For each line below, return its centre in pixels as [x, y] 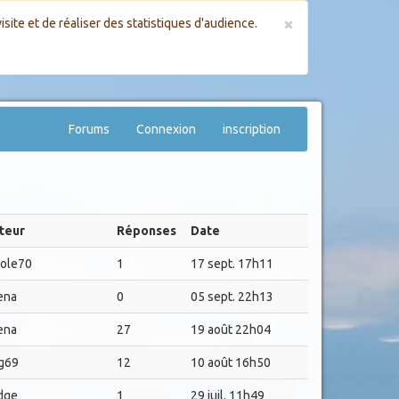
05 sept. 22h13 [232, 297]
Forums [89, 129]
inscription [252, 129]
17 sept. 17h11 [232, 264]
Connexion [166, 129]
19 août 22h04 [230, 330]
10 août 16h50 [230, 362]
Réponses [146, 231]
